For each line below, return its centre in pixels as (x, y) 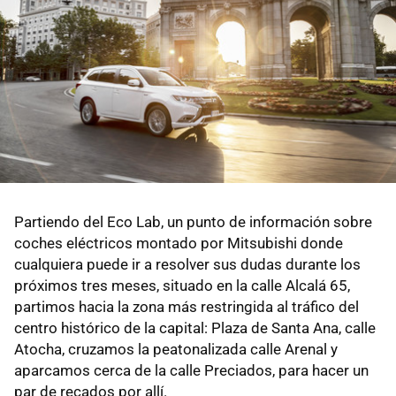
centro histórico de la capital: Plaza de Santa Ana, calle (195, 328)
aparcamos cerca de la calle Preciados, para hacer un (191, 371)
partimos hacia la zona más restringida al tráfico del (187, 307)
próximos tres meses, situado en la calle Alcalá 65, (182, 286)
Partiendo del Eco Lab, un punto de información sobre (193, 222)
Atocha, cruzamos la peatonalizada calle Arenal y (176, 350)
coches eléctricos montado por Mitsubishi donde (179, 244)
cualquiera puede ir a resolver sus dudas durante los (187, 265)
